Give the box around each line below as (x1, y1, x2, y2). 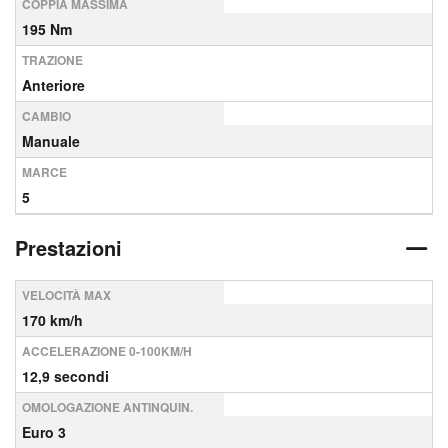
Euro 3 (22, 422, 66, 442)
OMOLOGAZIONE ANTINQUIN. (22, 398, 193, 416)
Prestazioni (15, 233, 122, 262)
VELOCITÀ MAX (22, 286, 111, 304)
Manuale (22, 131, 80, 151)
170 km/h (22, 310, 83, 330)
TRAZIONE (22, 51, 83, 69)
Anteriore (22, 75, 85, 95)
